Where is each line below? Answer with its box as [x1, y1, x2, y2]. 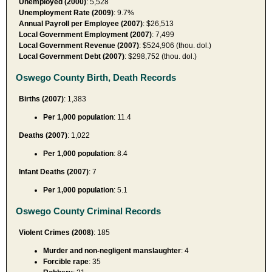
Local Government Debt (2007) [19, 52, 124, 61]
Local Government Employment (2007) [19, 30, 152, 39]
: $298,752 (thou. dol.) [124, 52, 197, 61]
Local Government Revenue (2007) [19, 41, 139, 50]
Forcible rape [43, 257, 89, 266]
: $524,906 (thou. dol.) [139, 41, 211, 50]
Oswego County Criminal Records [16, 205, 161, 216]
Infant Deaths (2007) [19, 167, 89, 176]
